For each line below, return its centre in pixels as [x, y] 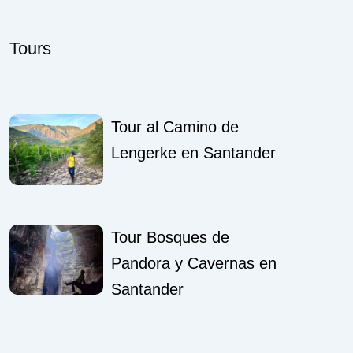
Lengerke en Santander [193, 153]
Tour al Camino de [175, 127]
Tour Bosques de [170, 237]
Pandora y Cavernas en [193, 263]
